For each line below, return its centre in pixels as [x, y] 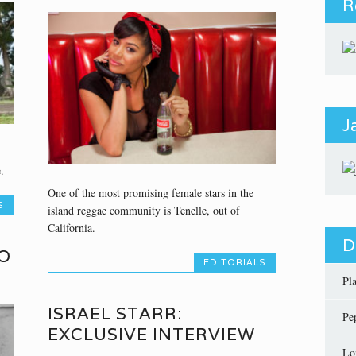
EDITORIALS [235, 263]
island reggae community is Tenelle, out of [143, 211]
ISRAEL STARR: [114, 313]
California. [71, 228]
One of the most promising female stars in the [150, 193]
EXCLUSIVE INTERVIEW [151, 334]
